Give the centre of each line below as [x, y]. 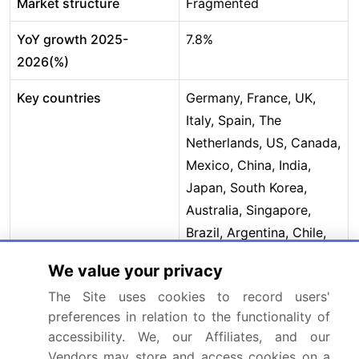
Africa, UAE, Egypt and [256, 278]
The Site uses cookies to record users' [189, 296]
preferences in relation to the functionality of [189, 317]
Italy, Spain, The [234, 121]
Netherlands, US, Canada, [263, 143]
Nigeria [208, 300]
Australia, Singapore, [248, 210]
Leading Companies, [248, 336]
